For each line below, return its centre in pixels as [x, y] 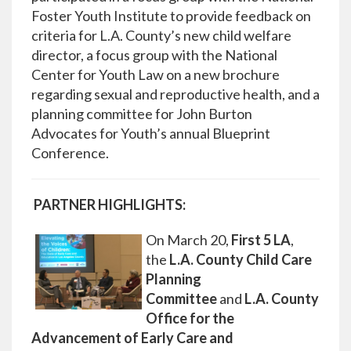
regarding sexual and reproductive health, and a [175, 94]
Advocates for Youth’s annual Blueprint [151, 134]
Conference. [70, 153]
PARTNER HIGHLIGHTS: [110, 205]
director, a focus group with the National [154, 55]
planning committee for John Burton [142, 114]
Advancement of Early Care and [132, 338]
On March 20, [188, 240]
